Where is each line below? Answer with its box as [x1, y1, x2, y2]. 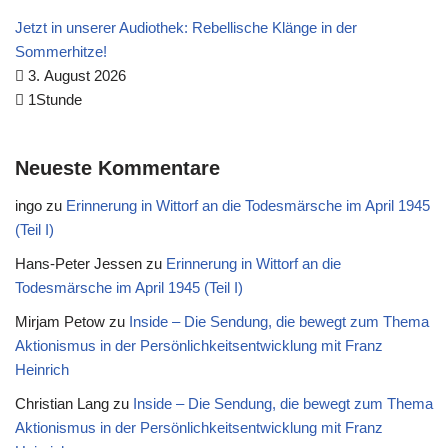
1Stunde [24, 91, 82, 108]
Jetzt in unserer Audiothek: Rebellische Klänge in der [15, 19, 357, 36]
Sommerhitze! [15, 43, 107, 60]
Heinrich [15, 361, 69, 378]
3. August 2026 [24, 67, 126, 84]
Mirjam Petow [15, 313, 105, 330]
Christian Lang [15, 395, 109, 412]
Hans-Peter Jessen [15, 255, 142, 272]
